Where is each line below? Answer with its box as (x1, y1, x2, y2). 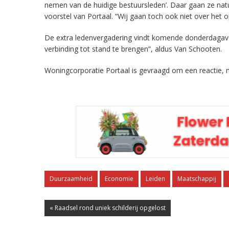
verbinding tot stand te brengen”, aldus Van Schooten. (44, 44, 222, 54)
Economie (105, 174, 133, 183)
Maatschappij (177, 174, 216, 183)
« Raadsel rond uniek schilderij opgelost (50, 203, 166, 212)
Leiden (146, 174, 165, 183)
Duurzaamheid (50, 174, 93, 183)
